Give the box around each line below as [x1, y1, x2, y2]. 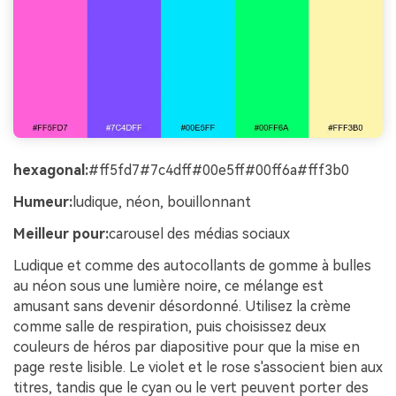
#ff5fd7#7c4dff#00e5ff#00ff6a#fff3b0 [88, 162, 349, 179]
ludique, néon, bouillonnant [72, 194, 251, 211]
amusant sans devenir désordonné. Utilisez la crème [13, 297, 351, 315]
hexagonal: [13, 162, 88, 179]
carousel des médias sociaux [109, 225, 290, 242]
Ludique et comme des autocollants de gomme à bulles [13, 256, 371, 274]
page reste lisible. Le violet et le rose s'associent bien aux [13, 358, 383, 376]
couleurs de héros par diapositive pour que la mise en [13, 338, 360, 355]
